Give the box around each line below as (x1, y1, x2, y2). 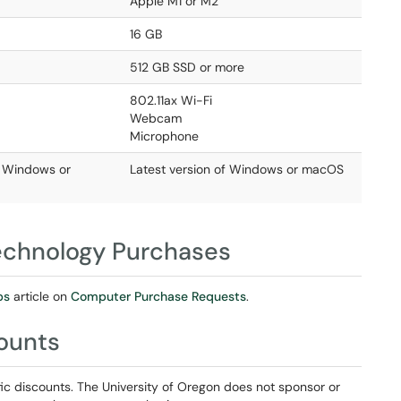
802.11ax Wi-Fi (130, 92, 212, 108)
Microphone (130, 128, 199, 144)
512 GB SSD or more (130, 59, 248, 75)
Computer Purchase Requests (71, 288, 246, 304)
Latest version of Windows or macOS (130, 161, 344, 177)
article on (10, 288, 71, 304)
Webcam (130, 110, 182, 126)
